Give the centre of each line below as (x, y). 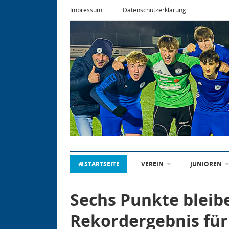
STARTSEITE (102, 164)
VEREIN (152, 164)
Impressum (86, 10)
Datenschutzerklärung (154, 10)
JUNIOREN (206, 164)
